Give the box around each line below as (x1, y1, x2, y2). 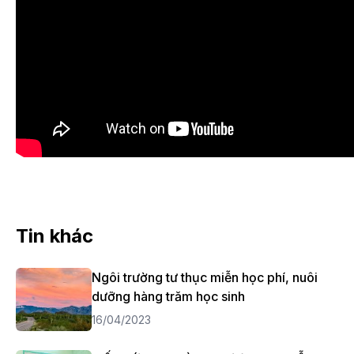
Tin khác (16, 224, 93, 247)
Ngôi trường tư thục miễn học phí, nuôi (92, 269, 318, 285)
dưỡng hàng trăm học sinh (92, 288, 245, 304)
